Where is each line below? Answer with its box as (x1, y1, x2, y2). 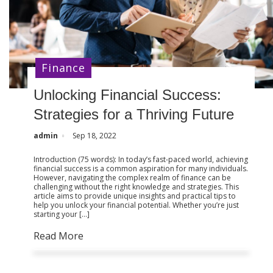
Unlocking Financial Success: (34, 87, 222, 104)
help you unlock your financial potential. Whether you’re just (34, 200, 239, 211)
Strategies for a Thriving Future (34, 106, 235, 123)
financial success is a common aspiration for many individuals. (34, 163, 249, 174)
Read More (34, 229, 84, 243)
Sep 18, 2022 (73, 130, 117, 141)
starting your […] (34, 209, 90, 220)
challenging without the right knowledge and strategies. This (34, 182, 239, 193)
